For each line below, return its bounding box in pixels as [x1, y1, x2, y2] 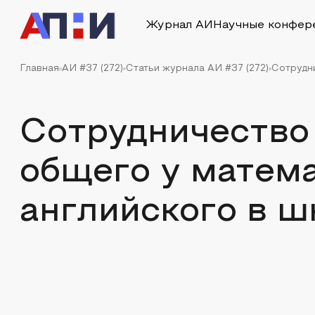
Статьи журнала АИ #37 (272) [126, 65, 269, 73]
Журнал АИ [146, 20, 213, 30]
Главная [20, 65, 59, 73]
